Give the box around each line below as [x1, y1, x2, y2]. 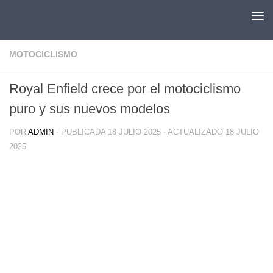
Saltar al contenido [16, 12, 103, 22]
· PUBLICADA [56, 127, 108, 136]
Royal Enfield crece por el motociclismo [9, 81, 241, 96]
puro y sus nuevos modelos [9, 101, 170, 116]
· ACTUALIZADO [161, 127, 225, 136]
